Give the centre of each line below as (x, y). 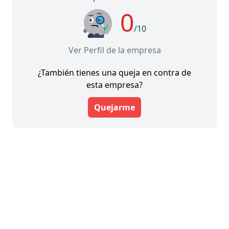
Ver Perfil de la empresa (114, 50)
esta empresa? (114, 85)
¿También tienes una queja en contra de (114, 72)
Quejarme (114, 107)
